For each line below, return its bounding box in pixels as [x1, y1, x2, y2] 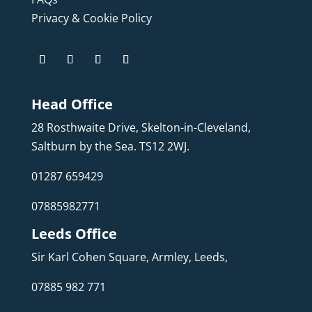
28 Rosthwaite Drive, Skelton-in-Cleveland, [31, 119, 251, 135]
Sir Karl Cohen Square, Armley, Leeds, [31, 249, 231, 265]
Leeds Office [31, 224, 117, 243]
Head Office [31, 94, 113, 114]
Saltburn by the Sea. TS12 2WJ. [31, 138, 189, 154]
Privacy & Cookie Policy [31, 10, 152, 26]
